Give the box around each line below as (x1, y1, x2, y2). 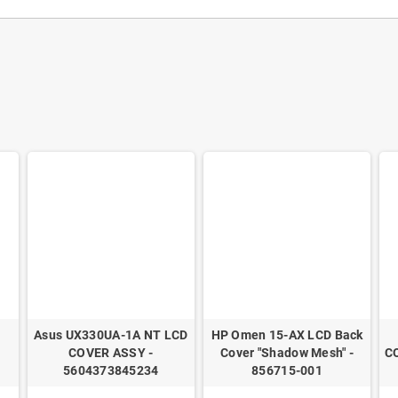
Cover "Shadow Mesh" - (220, 346, 354, 361)
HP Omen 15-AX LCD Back (211, 328, 363, 343)
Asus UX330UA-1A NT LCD (34, 328, 188, 343)
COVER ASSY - (68, 346, 154, 361)
